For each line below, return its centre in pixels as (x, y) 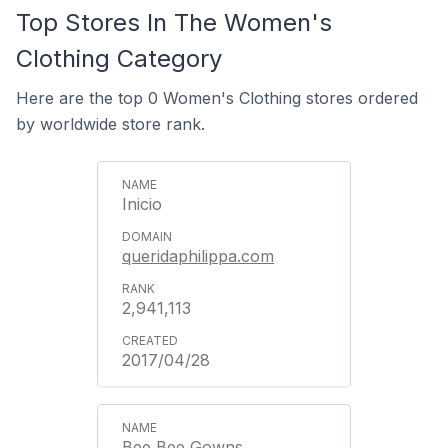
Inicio (142, 204)
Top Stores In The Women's (174, 22)
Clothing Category (119, 58)
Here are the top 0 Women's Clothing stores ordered (217, 98)
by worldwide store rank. (110, 124)
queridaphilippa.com (198, 256)
